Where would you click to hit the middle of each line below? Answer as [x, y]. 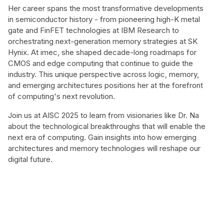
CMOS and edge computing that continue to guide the [100, 63]
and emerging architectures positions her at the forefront [105, 85]
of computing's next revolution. [61, 96]
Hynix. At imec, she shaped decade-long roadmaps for [102, 52]
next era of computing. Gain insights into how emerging [102, 137]
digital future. [30, 159]
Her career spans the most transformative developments [106, 8]
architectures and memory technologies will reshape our [104, 148]
